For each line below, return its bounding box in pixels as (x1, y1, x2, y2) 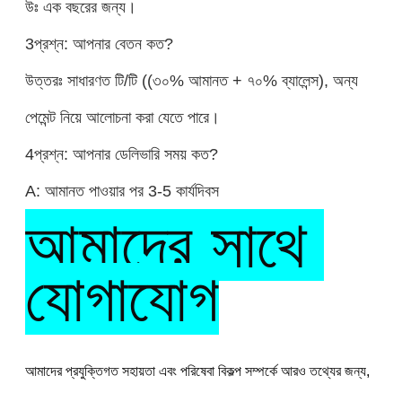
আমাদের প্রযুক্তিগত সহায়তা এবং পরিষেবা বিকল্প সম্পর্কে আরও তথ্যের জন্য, (24, 363, 370, 380)
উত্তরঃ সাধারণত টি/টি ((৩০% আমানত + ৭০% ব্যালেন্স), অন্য (24, 71, 358, 91)
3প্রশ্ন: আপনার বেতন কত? (24, 34, 173, 54)
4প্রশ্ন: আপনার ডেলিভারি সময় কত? (24, 144, 218, 164)
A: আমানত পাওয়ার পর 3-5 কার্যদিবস (24, 181, 219, 201)
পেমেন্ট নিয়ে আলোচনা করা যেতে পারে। (24, 108, 220, 127)
